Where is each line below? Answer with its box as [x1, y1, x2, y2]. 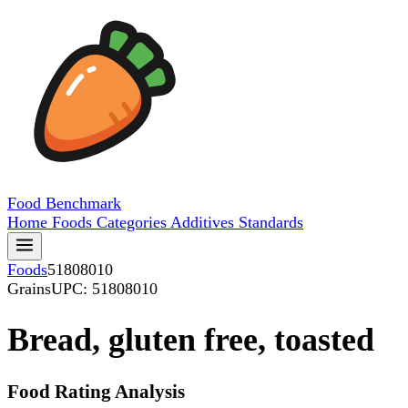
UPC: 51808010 [51, 280, 158, 298]
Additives [170, 213, 239, 231]
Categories [97, 213, 170, 231]
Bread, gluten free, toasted [7, 321, 374, 359]
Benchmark [46, 194, 121, 212]
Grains [7, 280, 51, 298]
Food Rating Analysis [7, 381, 185, 403]
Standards [239, 213, 303, 231]
